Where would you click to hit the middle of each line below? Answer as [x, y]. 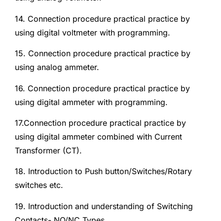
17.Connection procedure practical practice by [100, 123]
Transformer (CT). [48, 150]
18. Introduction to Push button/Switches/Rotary [103, 171]
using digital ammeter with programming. [91, 102]
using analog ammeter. [57, 67]
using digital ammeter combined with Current [98, 136]
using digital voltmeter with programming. [92, 32]
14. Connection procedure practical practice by [102, 18]
